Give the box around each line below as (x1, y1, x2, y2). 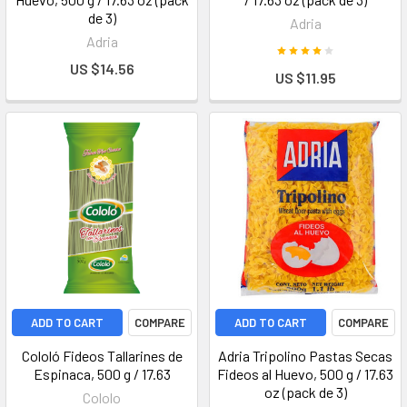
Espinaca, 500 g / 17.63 (33, 365, 171, 382)
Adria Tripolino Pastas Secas (218, 347, 392, 364)
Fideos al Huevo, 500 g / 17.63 (217, 365, 393, 382)
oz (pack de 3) (263, 383, 347, 401)
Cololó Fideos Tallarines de (21, 347, 183, 364)
